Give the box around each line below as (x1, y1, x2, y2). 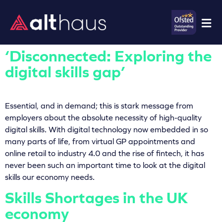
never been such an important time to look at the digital (5, 161, 205, 170)
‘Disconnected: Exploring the (5, 47, 212, 66)
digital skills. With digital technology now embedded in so (5, 125, 208, 134)
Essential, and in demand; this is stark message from (5, 101, 193, 111)
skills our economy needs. (5, 172, 95, 182)
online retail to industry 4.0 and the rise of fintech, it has (5, 149, 204, 158)
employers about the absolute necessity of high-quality (5, 113, 202, 122)
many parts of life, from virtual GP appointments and (5, 137, 195, 146)
